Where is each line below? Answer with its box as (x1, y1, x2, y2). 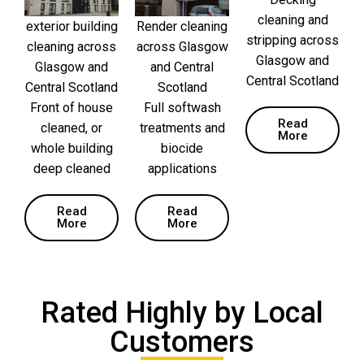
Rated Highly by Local (41, 296, 323, 331)
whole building (30, 141, 113, 157)
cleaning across (27, 39, 116, 55)
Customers (110, 325, 254, 360)
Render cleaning (136, 19, 227, 35)
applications (147, 161, 217, 177)
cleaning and (257, 12, 328, 28)
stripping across (246, 32, 339, 49)
